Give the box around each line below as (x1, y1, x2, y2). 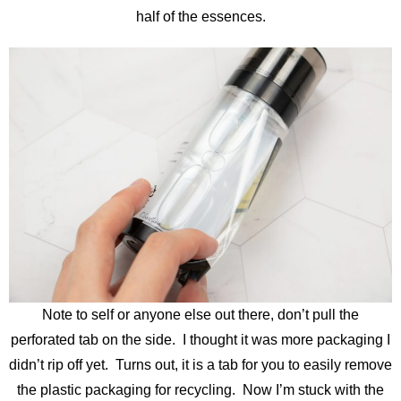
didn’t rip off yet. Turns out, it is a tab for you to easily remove (9, 357, 392, 373)
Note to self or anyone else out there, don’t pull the (42, 307, 359, 323)
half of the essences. (135, 8, 266, 24)
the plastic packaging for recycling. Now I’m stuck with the (17, 382, 384, 398)
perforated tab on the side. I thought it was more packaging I (11, 332, 390, 348)
